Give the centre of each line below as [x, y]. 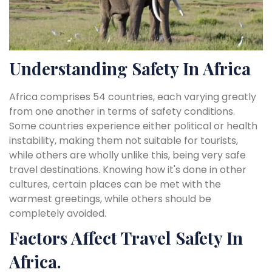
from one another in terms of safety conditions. [122, 111]
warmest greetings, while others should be [110, 199]
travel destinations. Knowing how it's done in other [128, 169]
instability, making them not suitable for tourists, [124, 140]
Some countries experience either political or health [133, 126]
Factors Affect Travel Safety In [126, 237]
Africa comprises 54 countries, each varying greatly [133, 97]
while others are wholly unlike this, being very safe [127, 155]
